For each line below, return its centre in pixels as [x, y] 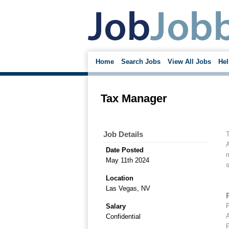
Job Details [123, 134]
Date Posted [125, 150]
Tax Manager [134, 98]
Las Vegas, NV [128, 188]
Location [120, 178]
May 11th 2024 [128, 160]
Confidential [123, 216]
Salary [116, 206]
